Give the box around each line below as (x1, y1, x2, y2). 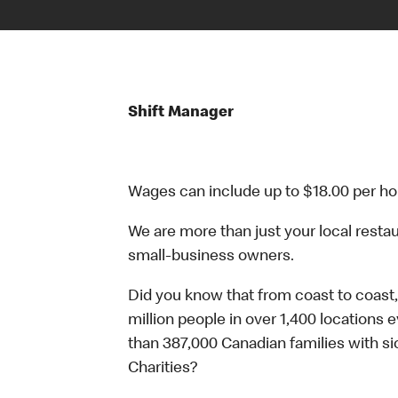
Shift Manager (128, 105, 234, 121)
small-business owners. (128, 249, 294, 265)
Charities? (128, 361, 201, 377)
